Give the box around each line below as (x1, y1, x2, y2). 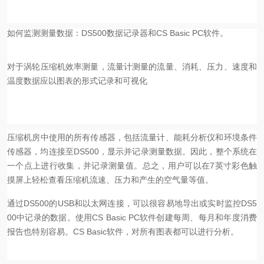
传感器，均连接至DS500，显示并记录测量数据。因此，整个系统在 (7, 147, 257, 156)
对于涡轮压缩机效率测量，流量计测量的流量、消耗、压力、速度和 (7, 62, 257, 71)
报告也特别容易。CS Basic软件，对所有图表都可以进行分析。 (7, 227, 239, 236)
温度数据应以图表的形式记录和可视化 (7, 76, 147, 85)
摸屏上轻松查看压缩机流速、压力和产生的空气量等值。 (7, 175, 213, 184)
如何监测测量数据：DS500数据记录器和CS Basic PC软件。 (7, 28, 228, 38)
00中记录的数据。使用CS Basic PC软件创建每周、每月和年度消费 (7, 213, 257, 222)
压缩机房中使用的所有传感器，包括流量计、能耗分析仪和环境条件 (7, 133, 257, 142)
